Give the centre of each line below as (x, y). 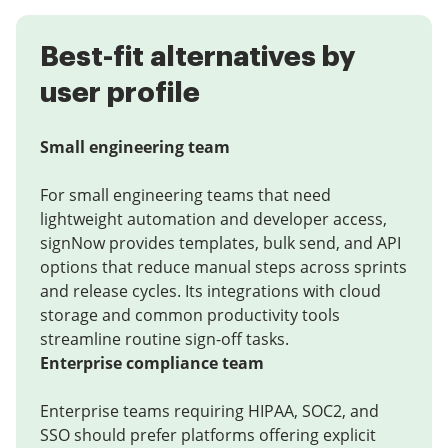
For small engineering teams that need (185, 195)
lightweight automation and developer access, (213, 219)
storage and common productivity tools (190, 315)
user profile (120, 93)
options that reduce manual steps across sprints (223, 267)
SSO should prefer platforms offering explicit (208, 435)
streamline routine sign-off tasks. (164, 339)
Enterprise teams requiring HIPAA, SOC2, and (209, 411)
